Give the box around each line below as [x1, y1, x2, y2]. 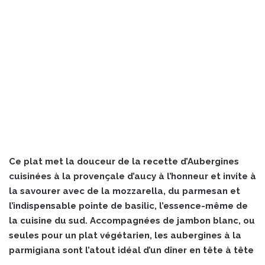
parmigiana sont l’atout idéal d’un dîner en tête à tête [9, 245, 254, 256]
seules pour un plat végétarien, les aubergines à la [9, 230, 241, 241]
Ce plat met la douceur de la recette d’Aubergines [9, 156, 239, 167]
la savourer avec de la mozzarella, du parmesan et [9, 186, 240, 197]
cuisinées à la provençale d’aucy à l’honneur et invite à [9, 171, 256, 182]
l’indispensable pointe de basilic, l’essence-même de [9, 201, 248, 212]
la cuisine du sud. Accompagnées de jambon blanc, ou [9, 215, 255, 227]
